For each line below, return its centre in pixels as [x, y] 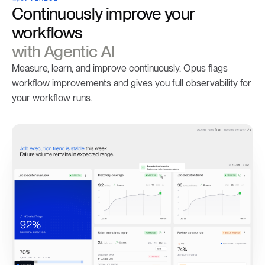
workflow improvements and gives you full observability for [132, 83]
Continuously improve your [104, 13]
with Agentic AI [64, 51]
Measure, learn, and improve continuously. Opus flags [120, 68]
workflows [47, 32]
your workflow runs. [52, 98]
